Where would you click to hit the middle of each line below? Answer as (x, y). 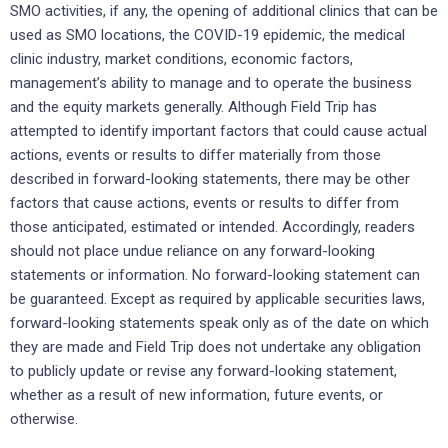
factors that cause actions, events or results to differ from (204, 202)
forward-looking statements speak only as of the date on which (219, 322)
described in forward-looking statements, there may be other (210, 178)
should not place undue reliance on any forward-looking (192, 250)
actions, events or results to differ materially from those (195, 154)
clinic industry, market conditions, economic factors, (181, 58)
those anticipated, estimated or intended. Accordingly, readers (212, 226)
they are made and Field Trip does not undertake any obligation (215, 346)
